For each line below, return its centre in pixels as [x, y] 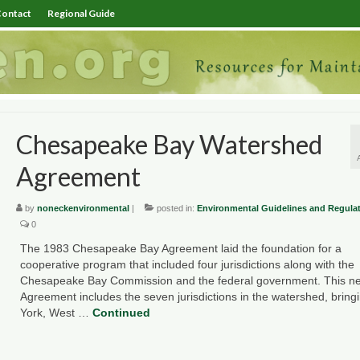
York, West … [56, 313]
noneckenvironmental [83, 209]
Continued [121, 313]
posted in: [175, 209]
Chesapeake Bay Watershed [169, 144]
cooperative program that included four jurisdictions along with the [187, 265]
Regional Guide [81, 13]
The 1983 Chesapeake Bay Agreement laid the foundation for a [180, 249]
